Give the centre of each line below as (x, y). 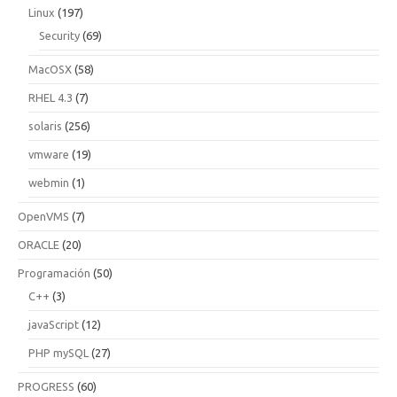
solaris (45, 126)
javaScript (54, 324)
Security (59, 35)
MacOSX (50, 69)
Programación (54, 273)
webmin (49, 183)
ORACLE (39, 245)
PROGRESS (46, 386)
